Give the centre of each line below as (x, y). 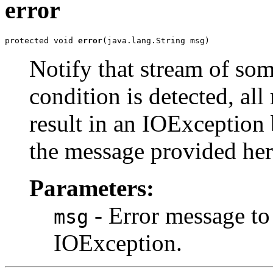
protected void (41, 40)
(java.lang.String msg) (156, 40)
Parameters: (92, 188)
